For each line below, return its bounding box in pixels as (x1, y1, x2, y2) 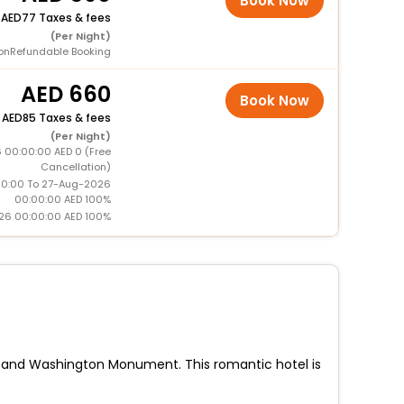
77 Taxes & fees (21, 10, 111, 25)
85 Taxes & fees (22, 110, 111, 125)
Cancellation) (40, 160, 111, 174)
